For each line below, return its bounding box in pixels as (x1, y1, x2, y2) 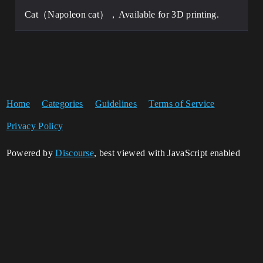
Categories (42, 99, 83, 109)
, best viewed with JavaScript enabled (94, 148, 240, 158)
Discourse (55, 148, 95, 158)
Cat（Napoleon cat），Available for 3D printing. (25, 9, 220, 19)
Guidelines (95, 99, 137, 109)
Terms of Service (149, 99, 215, 109)
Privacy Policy (6, 121, 63, 131)
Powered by (6, 148, 56, 158)
